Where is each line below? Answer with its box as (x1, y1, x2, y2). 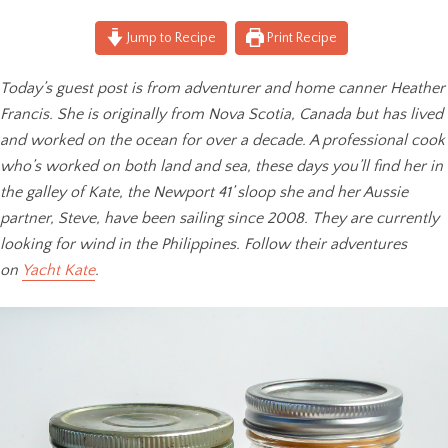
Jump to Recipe (124, 29, 216, 46)
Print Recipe (264, 29, 338, 46)
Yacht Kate (22, 260, 95, 279)
